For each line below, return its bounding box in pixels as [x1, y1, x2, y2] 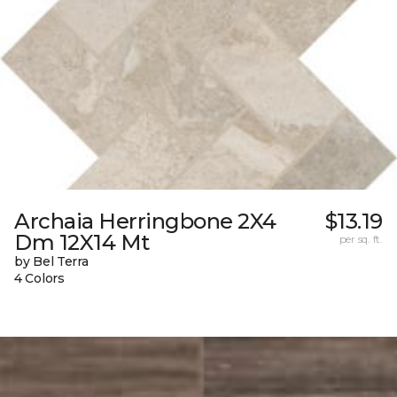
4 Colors [14, 270, 65, 287]
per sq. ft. [339, 232, 383, 246]
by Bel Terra [14, 253, 89, 270]
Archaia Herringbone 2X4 [14, 208, 276, 235]
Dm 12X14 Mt [14, 230, 150, 256]
